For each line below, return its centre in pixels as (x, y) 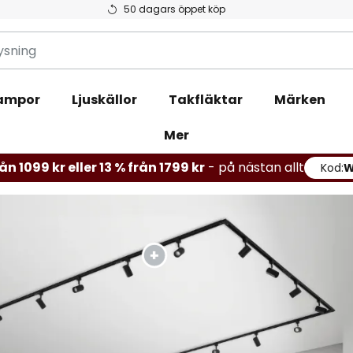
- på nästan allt (256, 167)
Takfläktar (205, 100)
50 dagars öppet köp (174, 9)
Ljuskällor (104, 100)
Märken (299, 100)
